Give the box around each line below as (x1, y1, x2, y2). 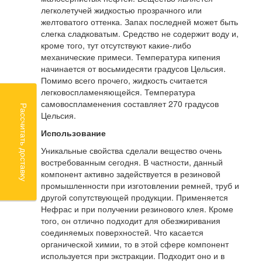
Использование (41, 127, 106, 139)
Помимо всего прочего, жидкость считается (41, 74, 208, 87)
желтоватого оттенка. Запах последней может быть (41, 16, 238, 28)
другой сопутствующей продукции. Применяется (41, 191, 228, 204)
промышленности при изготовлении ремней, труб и (41, 180, 239, 192)
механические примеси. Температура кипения (41, 51, 220, 63)
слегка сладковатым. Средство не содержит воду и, (41, 27, 239, 40)
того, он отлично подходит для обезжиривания (41, 215, 220, 227)
